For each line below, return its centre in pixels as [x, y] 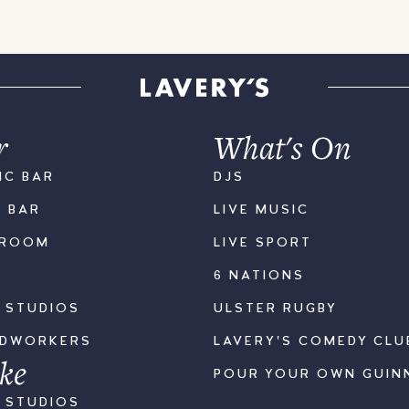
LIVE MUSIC [262, 210]
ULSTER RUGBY [276, 308]
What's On [283, 147]
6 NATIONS [259, 275]
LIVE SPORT [263, 242]
